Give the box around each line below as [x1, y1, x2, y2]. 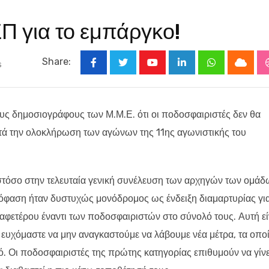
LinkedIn [181, 64, 220, 76]
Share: [42, 56, 71, 68]
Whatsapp [210, 64, 255, 76]
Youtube [151, 64, 190, 76]
